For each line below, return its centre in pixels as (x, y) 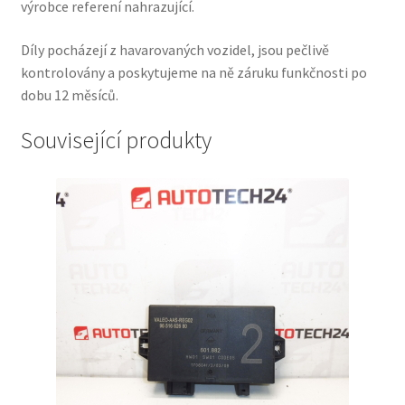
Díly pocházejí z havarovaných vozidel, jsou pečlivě (174, 49)
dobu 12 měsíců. (69, 94)
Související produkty (116, 141)
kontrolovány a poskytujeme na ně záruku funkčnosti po (193, 72)
